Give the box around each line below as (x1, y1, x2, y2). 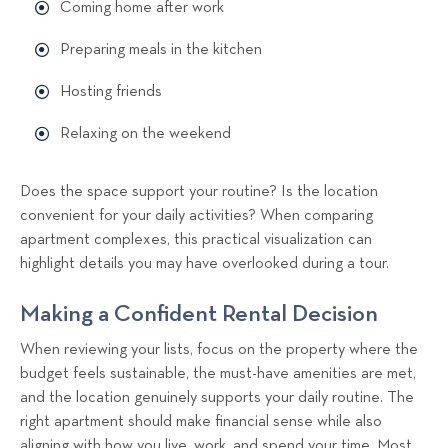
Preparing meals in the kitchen (60, 41, 262, 58)
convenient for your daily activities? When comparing (20, 208, 373, 225)
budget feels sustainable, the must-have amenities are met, (20, 366, 416, 383)
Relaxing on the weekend (60, 125, 231, 142)
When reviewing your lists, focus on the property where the (20, 342, 418, 359)
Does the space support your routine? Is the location (20, 184, 378, 201)
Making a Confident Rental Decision (20, 302, 378, 327)
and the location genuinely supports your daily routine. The (20, 390, 414, 407)
